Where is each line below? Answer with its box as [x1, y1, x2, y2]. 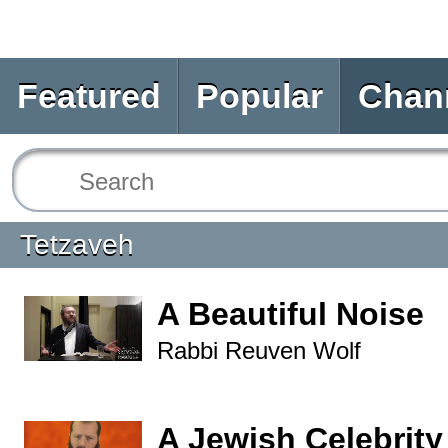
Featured [17, 77, 161, 115]
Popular [196, 77, 323, 115]
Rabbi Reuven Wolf [157, 337, 361, 364]
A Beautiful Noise [157, 296, 424, 332]
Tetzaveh [20, 229, 134, 260]
